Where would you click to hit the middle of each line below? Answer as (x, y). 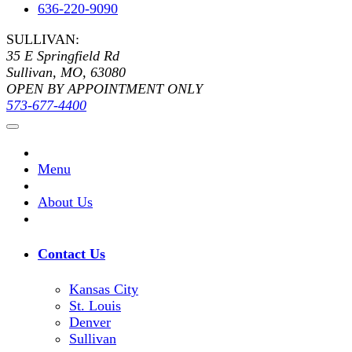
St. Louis (95, 305)
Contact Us (71, 253)
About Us (65, 202)
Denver (90, 322)
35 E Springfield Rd (63, 55)
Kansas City (104, 289)
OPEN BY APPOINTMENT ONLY (104, 88)
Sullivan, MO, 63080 (66, 72)
